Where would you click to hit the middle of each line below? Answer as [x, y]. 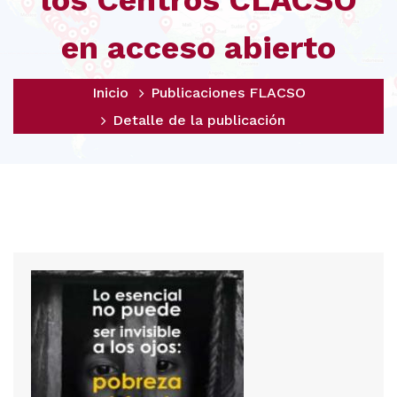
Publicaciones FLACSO [228, 93]
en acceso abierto [198, 48]
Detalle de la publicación [198, 120]
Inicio [110, 93]
